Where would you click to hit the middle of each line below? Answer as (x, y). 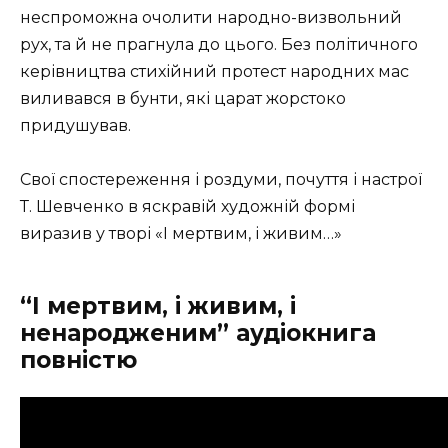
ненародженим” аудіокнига (198, 333)
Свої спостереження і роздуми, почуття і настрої (221, 180)
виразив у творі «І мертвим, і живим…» (181, 234)
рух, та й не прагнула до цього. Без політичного (219, 44)
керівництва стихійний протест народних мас (214, 71)
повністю (78, 360)
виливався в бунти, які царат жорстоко (183, 98)
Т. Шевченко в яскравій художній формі (187, 207)
